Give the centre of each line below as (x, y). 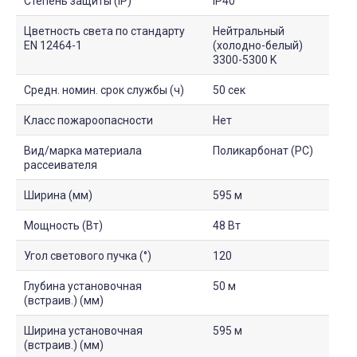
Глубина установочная (83, 286)
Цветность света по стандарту (104, 31)
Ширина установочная (83, 330)
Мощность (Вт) (63, 225)
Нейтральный (249, 31)
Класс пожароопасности (88, 120)
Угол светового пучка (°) (88, 255)
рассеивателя (61, 165)
